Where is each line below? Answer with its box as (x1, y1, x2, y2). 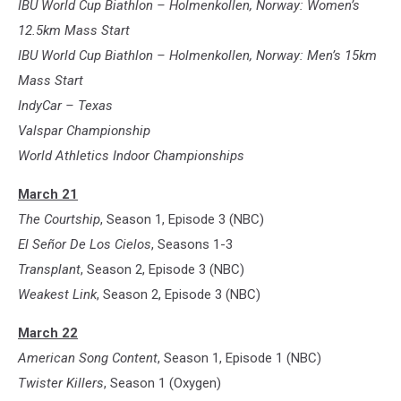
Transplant (18, 261, 81, 278)
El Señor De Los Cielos (18, 236, 151, 253)
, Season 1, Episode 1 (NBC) (158, 350, 321, 367)
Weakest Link (18, 286, 97, 303)
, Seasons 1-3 (151, 236, 233, 253)
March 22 (18, 325, 78, 342)
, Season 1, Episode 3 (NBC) (100, 211, 264, 228)
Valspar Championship (18, 123, 150, 140)
